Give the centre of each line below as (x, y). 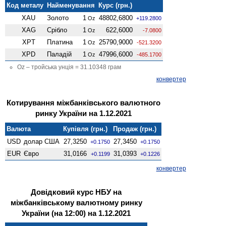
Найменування (71, 5)
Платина (60, 42)
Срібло (57, 30)
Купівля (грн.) (86, 129)
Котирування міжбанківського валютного (83, 102)
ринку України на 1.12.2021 (83, 113)
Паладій (60, 54)
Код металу (25, 5)
